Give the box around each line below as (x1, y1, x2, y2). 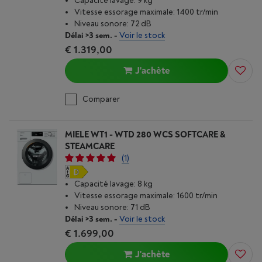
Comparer (82, 94, 120, 104)
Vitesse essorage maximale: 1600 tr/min (74, 191, 218, 201)
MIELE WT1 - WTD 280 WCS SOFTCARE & (65, 129, 226, 140)
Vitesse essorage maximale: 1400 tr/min (74, 7, 218, 17)
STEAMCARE (65, 141, 115, 152)
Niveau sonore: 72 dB (74, 19, 151, 29)
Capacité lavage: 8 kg (74, 179, 153, 189)
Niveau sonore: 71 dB (74, 202, 150, 212)
